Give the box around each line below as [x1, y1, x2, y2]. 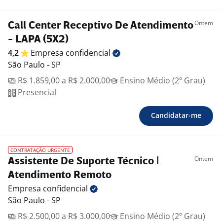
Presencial [16, 87, 56, 98]
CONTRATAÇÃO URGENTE [10, 147, 70, 154]
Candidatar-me [151, 110, 201, 120]
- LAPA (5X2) [8, 35, 69, 45]
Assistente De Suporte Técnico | [8, 156, 159, 167]
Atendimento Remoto [8, 170, 111, 181]
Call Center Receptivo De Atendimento [8, 21, 193, 32]
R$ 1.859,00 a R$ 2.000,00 [16, 75, 110, 86]
